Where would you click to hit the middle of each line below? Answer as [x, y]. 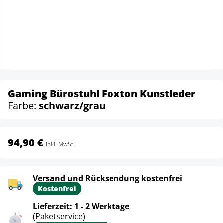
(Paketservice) [59, 216]
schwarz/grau [72, 105]
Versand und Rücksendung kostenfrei [108, 178]
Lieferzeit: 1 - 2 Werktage [81, 206]
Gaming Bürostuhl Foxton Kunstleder [102, 93]
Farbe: [23, 105]
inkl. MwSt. [60, 144]
